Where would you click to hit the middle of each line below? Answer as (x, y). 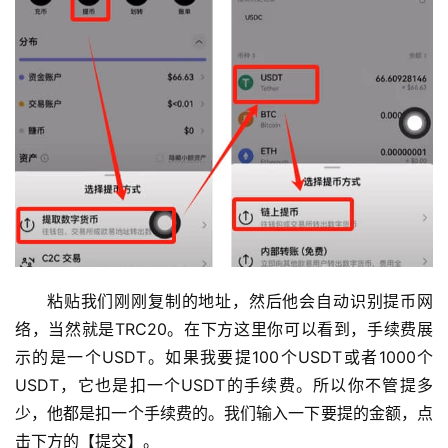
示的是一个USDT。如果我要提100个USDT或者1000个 (224, 357)
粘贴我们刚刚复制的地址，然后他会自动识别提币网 (240, 301)
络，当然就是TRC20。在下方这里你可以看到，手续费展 (224, 329)
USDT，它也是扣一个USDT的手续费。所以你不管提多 (224, 385)
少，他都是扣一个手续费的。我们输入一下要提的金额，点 (224, 413)
